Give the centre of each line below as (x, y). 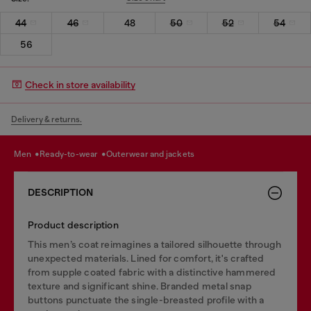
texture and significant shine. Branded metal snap (140, 286)
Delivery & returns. (47, 119)
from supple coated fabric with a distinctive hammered (152, 272)
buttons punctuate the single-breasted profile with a (146, 300)
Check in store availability (80, 85)
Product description (73, 225)
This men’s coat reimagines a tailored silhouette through (155, 244)
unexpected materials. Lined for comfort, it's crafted (146, 258)
